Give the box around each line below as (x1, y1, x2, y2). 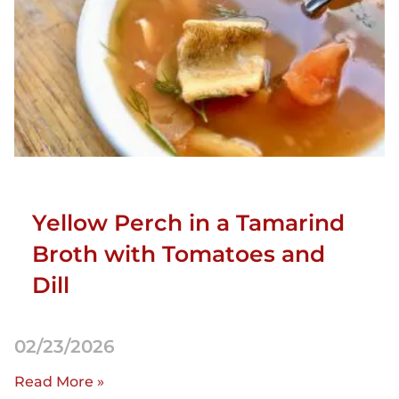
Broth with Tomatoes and (32, 240, 325, 268)
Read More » (14, 372, 104, 390)
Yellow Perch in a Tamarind (32, 209, 345, 237)
